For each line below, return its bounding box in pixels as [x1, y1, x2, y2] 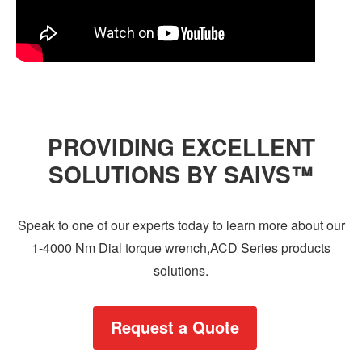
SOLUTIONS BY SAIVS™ [48, 158, 314, 191]
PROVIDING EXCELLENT [47, 130, 315, 163]
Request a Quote [111, 315, 239, 339]
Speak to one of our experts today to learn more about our [17, 216, 345, 234]
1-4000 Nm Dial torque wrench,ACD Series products [32, 238, 330, 257]
